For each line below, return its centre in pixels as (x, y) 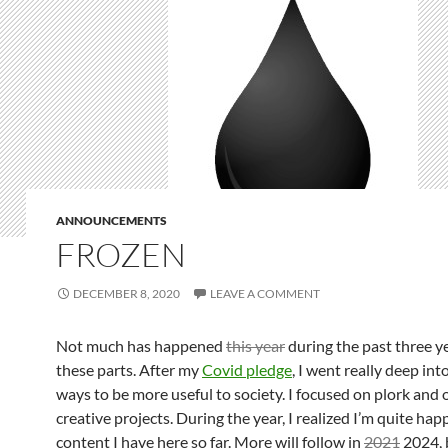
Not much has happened (141, 345)
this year (255, 345)
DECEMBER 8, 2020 (126, 293)
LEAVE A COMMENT (265, 293)
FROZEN (121, 254)
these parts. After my (129, 369)
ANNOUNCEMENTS (111, 220)
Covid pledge (247, 369)
